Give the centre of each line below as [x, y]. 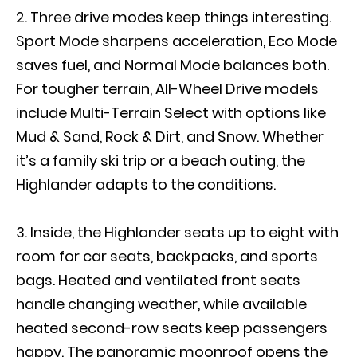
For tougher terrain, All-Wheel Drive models [167, 89]
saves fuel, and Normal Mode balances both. [173, 65]
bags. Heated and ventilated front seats [158, 280]
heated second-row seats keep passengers [172, 328]
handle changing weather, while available [161, 304]
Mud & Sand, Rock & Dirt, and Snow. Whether [170, 137]
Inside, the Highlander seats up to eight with [184, 232]
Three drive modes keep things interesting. [181, 17]
